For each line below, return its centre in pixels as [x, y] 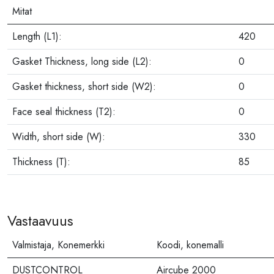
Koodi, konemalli [190, 245]
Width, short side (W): [59, 137]
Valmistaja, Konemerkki [58, 245]
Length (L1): [37, 37]
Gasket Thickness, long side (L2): [82, 62]
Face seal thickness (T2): [64, 112]
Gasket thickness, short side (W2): [84, 87]
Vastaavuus [40, 221]
